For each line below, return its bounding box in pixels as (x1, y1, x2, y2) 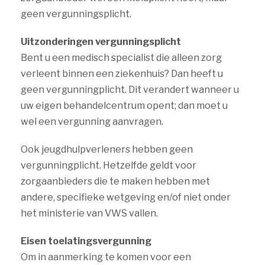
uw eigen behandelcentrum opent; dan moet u (21, 100, 228, 111)
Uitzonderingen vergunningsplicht (21, 36, 181, 47)
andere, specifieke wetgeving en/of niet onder (21, 192, 231, 203)
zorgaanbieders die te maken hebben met (21, 176, 210, 187)
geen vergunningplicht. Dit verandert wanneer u (21, 84, 239, 95)
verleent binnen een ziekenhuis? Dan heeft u (21, 68, 223, 79)
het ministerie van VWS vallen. (21, 208, 158, 219)
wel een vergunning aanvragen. (21, 116, 163, 127)
